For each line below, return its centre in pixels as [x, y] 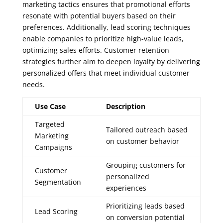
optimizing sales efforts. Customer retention [96, 50]
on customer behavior [142, 141]
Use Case [50, 107]
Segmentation [58, 182]
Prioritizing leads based [145, 206]
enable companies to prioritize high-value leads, [103, 39]
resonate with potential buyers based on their [99, 16]
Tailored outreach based [147, 130]
